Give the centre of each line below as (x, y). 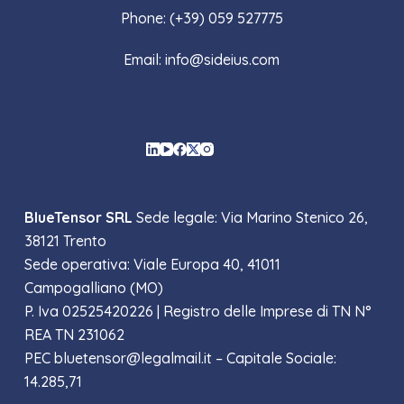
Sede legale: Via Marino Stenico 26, (250, 218)
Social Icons (202, 118)
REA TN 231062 (74, 335)
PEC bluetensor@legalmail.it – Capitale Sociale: (180, 358)
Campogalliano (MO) (93, 288)
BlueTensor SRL (78, 218)
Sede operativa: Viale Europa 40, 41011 (152, 265)
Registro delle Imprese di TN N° (267, 312)
